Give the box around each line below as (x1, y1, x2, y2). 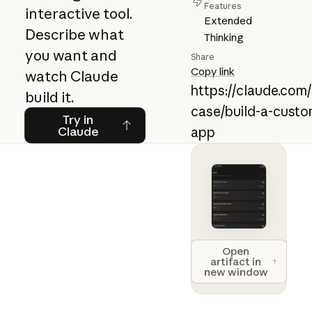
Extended (203, 13, 252, 27)
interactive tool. (24, 4, 132, 22)
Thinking (203, 30, 244, 44)
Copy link (190, 64, 235, 78)
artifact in (210, 254, 262, 268)
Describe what (24, 25, 124, 43)
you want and (24, 46, 117, 64)
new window (203, 265, 268, 279)
